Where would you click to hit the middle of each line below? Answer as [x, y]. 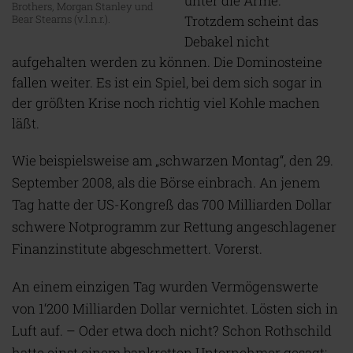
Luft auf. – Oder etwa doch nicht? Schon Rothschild [172, 331]
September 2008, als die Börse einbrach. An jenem [166, 182]
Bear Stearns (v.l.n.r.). [61, 19]
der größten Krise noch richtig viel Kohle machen [166, 103]
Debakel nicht [227, 41]
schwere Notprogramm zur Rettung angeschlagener [174, 227]
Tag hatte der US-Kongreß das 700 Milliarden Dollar [172, 204]
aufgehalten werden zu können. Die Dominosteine [167, 62]
